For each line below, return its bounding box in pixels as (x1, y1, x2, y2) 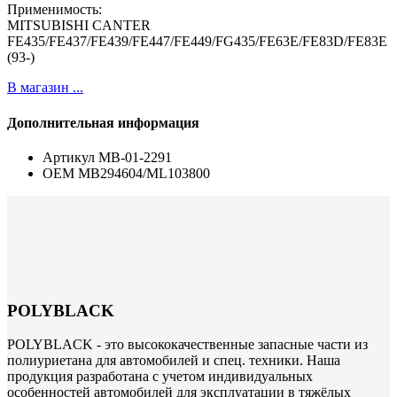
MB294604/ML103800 (78, 165, 210, 181)
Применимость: (7, 2, 102, 18)
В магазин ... (7, 80, 83, 96)
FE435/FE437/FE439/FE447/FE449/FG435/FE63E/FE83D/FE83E (7, 34, 387, 50)
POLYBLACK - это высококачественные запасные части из (7, 337, 368, 353)
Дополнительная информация (7, 114, 199, 130)
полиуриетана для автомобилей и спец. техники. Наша (7, 353, 340, 369)
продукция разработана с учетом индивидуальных (7, 369, 313, 385)
